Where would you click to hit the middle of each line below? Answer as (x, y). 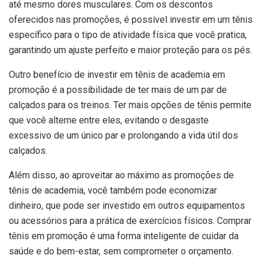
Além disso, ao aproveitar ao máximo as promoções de (121, 175)
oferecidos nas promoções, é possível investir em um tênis (131, 20)
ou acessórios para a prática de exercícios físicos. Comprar (130, 221)
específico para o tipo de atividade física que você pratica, (128, 35)
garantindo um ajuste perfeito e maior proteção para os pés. (130, 50)
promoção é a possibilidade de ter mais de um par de (118, 90)
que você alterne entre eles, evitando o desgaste (109, 120)
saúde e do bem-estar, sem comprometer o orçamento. (121, 251)
